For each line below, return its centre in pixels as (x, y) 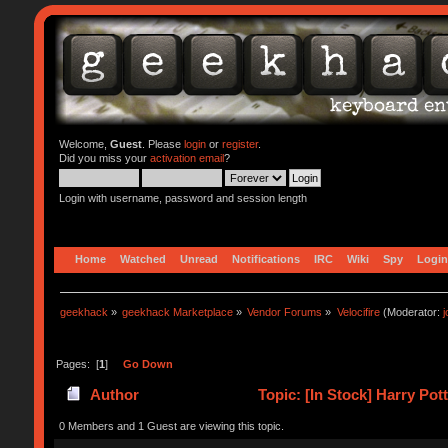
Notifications (265, 258)
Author (115, 395)
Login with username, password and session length (182, 198)
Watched (142, 258)
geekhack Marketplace (178, 311)
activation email (186, 158)
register (239, 144)
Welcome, (84, 144)
